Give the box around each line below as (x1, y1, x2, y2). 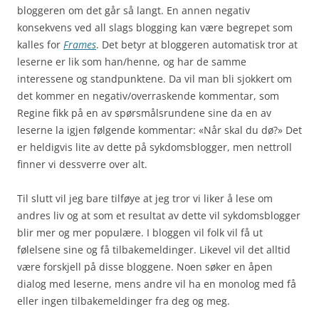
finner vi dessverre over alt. (17, 157, 147, 171)
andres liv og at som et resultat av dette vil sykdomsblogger (17, 208, 300, 222)
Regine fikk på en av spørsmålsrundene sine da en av (17, 105, 271, 120)
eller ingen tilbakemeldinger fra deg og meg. (17, 293, 230, 308)
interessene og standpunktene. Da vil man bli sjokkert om (17, 71, 292, 85)
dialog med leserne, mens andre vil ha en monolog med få (17, 276, 296, 291)
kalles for (17, 37, 63, 51)
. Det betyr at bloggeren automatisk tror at (96, 37, 298, 51)
